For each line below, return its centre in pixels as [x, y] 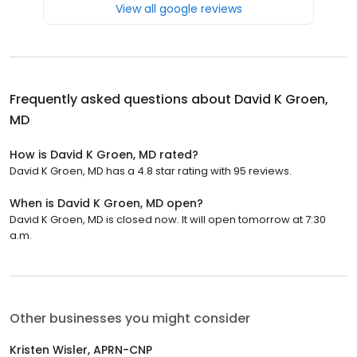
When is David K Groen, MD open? [106, 203]
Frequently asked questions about [122, 99]
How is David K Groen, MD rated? [104, 154]
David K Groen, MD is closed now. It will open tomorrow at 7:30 [168, 219]
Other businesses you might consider [130, 318]
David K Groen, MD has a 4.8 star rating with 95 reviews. [151, 171]
